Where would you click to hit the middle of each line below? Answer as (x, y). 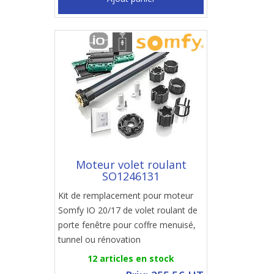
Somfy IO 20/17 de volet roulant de (128, 210)
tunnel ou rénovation (99, 239)
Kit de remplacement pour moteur (126, 195)
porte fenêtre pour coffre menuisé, (127, 225)
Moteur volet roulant (131, 165)
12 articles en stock (131, 258)
